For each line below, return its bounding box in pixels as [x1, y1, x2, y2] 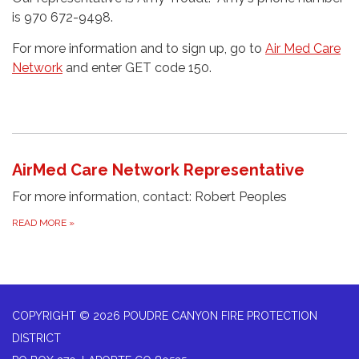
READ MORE [12, 216, 69, 228]
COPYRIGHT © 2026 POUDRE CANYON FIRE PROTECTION [12, 309, 317, 322]
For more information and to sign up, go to [12, 40, 265, 56]
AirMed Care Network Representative [12, 159, 305, 179]
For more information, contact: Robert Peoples [12, 188, 287, 204]
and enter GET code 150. [63, 59, 215, 75]
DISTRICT [12, 331, 61, 345]
